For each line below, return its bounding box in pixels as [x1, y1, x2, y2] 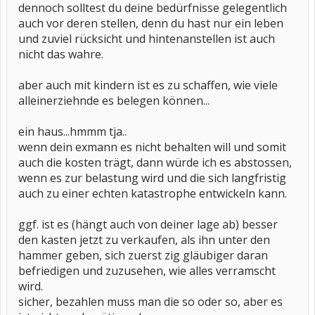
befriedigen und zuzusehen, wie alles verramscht [18, 263, 276, 278]
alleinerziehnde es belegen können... [18, 93, 210, 108]
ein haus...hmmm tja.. [18, 124, 127, 139]
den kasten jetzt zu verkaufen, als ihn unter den [18, 232, 270, 247]
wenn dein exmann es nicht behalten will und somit [18, 139, 286, 155]
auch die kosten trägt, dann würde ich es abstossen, [18, 155, 292, 170]
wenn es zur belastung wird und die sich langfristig [18, 170, 286, 186]
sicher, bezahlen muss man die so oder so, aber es [18, 294, 283, 309]
